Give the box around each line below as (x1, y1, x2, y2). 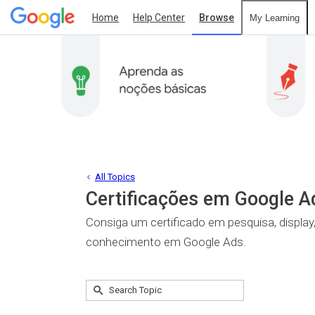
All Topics (95, 171, 135, 182)
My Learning (250, 13, 300, 23)
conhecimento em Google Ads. (86, 234, 246, 249)
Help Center (133, 11, 186, 23)
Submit (85, 278, 114, 290)
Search (91, 285, 126, 298)
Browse (199, 11, 235, 23)
